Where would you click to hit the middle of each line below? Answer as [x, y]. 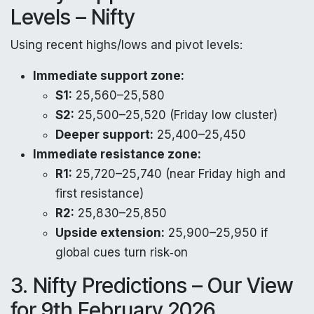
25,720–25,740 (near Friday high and [179, 173]
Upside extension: [110, 232]
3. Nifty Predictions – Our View [152, 285]
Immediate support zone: [109, 75]
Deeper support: [104, 134]
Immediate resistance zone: [117, 154]
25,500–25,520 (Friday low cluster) [176, 115]
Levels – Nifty [73, 16]
